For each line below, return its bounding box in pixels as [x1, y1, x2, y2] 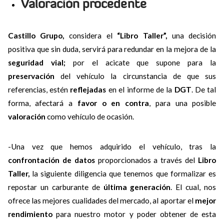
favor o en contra [77, 98, 149, 107]
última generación [99, 182, 171, 192]
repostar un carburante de [7, 182, 100, 192]
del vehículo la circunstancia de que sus [60, 71, 216, 80]
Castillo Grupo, [7, 31, 64, 40]
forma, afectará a [7, 98, 77, 107]
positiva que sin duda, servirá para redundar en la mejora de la [7, 44, 216, 53]
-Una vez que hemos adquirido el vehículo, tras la [7, 142, 216, 151]
